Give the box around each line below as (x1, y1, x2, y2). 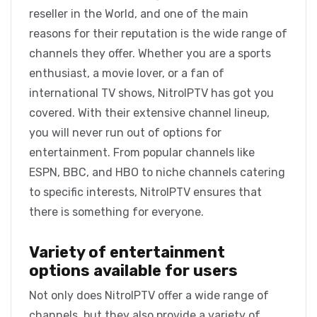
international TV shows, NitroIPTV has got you (29, 86, 274, 100)
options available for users (29, 261, 238, 281)
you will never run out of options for (29, 126, 221, 140)
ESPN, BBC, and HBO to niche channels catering (29, 166, 285, 180)
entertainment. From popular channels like (29, 146, 255, 160)
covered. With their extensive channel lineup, (29, 106, 270, 120)
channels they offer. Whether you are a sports (29, 47, 271, 61)
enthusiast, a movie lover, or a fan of (29, 67, 224, 81)
